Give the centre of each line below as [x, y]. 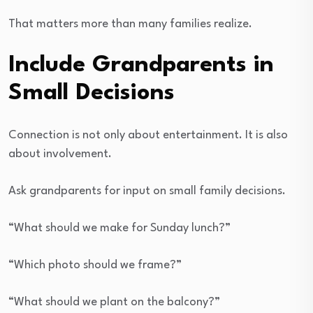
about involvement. [60, 154]
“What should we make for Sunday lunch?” [119, 228]
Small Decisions [92, 94]
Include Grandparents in [141, 66]
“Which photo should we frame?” [95, 265]
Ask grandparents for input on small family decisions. [147, 191]
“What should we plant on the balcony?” [114, 303]
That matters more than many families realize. [130, 24]
